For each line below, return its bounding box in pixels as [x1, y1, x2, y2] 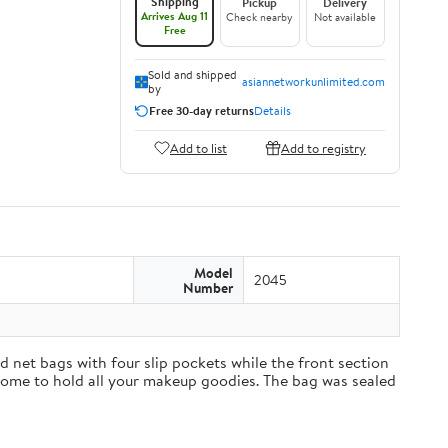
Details [254, 102, 291, 119]
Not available [314, 9, 377, 25]
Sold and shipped [147, 66, 237, 83]
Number [183, 278, 233, 297]
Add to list [170, 138, 227, 157]
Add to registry [281, 138, 366, 157]
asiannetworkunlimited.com [242, 73, 385, 90]
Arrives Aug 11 [141, 8, 209, 24]
